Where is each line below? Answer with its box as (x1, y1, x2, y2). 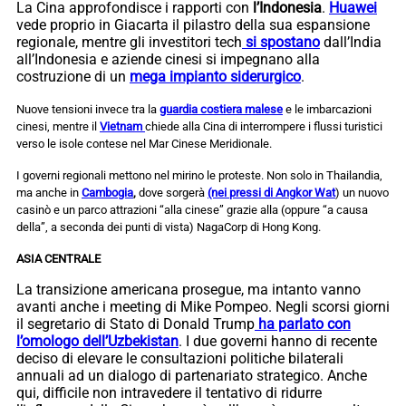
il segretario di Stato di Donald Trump (16, 314, 255, 333)
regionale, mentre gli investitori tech (16, 33, 242, 51)
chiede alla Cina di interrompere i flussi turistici (145, 119, 382, 133)
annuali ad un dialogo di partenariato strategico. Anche (16, 366, 367, 384)
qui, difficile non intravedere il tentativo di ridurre (16, 383, 322, 401)
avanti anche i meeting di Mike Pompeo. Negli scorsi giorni (16, 297, 390, 315)
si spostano (242, 33, 320, 51)
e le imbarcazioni (283, 101, 372, 116)
